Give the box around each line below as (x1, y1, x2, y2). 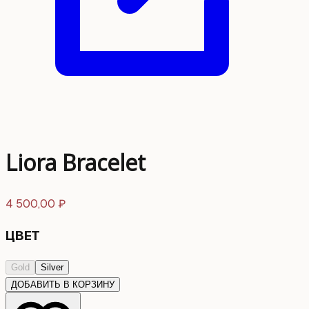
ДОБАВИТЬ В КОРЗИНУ (11, 279, 114, 290)
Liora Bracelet (6, 148, 146, 178)
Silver (41, 262, 63, 273)
